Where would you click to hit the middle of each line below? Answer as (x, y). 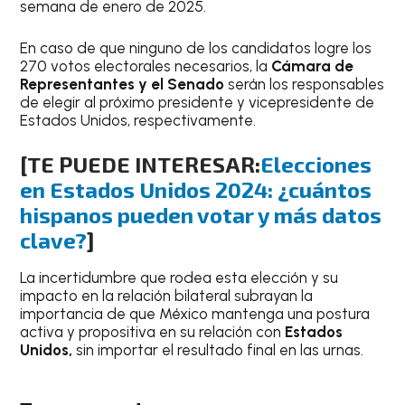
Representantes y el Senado (124, 84)
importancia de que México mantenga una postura (195, 314)
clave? (54, 240)
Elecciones (316, 165)
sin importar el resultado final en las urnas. (220, 350)
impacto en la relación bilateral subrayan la (167, 296)
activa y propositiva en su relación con (153, 332)
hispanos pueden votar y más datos (201, 215)
